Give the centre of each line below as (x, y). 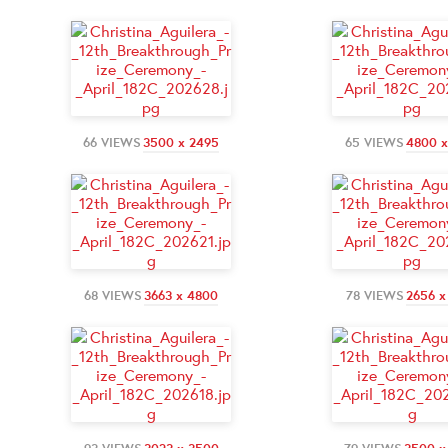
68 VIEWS (113, 295)
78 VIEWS (374, 295)
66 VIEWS (112, 142)
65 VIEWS (374, 142)
